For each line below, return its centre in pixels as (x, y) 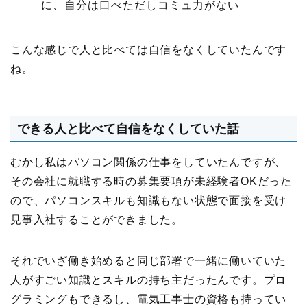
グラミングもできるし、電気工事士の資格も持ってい (149, 299)
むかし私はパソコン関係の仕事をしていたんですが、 (149, 162)
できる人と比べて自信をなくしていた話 (128, 129)
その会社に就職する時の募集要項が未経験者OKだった (151, 182)
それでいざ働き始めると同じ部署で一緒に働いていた (149, 261)
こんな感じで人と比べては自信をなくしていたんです (149, 49)
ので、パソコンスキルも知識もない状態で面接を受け (149, 201)
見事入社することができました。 (97, 220)
